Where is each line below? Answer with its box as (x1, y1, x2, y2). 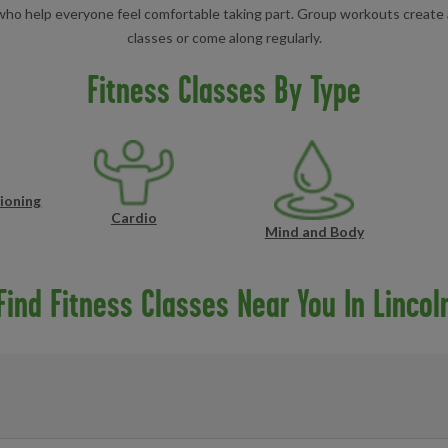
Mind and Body (264, 222, 364, 240)
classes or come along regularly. (126, 28, 322, 46)
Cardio (110, 209, 157, 227)
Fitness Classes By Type (87, 67, 361, 111)
